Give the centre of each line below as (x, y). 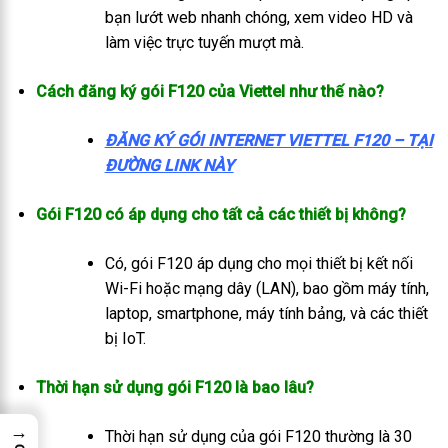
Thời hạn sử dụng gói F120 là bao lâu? (174, 388)
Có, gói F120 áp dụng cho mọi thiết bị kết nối (258, 264)
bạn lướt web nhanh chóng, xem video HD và (258, 18)
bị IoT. (125, 339)
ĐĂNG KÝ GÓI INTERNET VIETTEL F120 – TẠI (268, 141)
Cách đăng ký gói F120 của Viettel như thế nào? (209, 92)
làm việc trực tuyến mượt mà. (204, 43)
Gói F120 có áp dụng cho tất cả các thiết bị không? (220, 215)
